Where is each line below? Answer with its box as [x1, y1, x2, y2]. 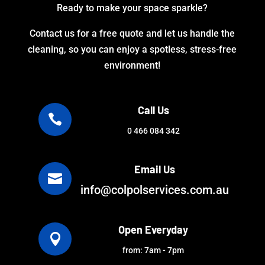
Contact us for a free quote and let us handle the [30, 28, 235, 40]
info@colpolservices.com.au [80, 183, 229, 198]
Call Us [137, 104, 169, 117]
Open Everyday [118, 223, 189, 237]
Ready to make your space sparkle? [57, 2, 208, 14]
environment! [104, 60, 161, 72]
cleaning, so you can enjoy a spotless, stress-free [28, 44, 237, 56]
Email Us [134, 163, 175, 176]
